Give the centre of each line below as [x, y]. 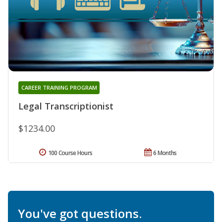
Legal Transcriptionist [66, 106]
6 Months [165, 153]
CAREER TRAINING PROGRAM [59, 87]
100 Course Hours [70, 153]
